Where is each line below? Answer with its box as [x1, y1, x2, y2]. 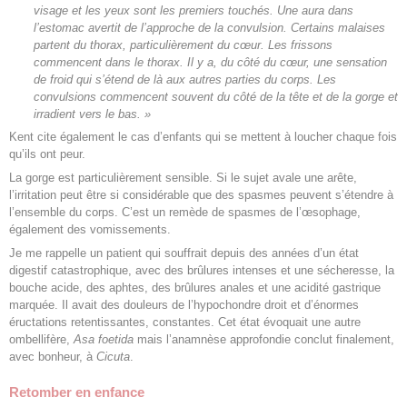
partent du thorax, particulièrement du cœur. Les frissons [33, 37, 333, 52]
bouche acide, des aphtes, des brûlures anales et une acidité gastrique [9, 280, 381, 294]
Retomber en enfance [9, 384, 144, 401]
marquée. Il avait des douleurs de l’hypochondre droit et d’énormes [9, 297, 359, 312]
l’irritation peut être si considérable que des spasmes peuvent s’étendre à [9, 187, 393, 202]
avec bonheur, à [9, 349, 96, 363]
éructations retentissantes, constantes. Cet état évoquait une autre [9, 314, 361, 329]
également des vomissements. [9, 222, 171, 236]
